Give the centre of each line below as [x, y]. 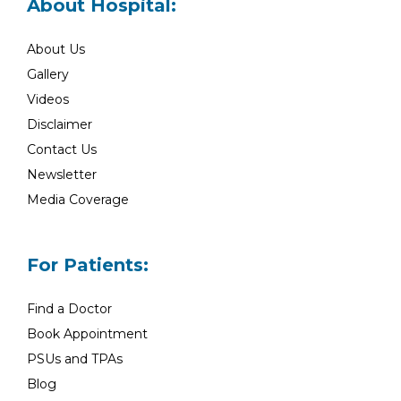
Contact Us [62, 149]
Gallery [48, 74]
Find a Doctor [69, 309]
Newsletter [62, 175]
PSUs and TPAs [75, 359]
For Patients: [88, 265]
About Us [56, 49]
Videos [48, 99]
